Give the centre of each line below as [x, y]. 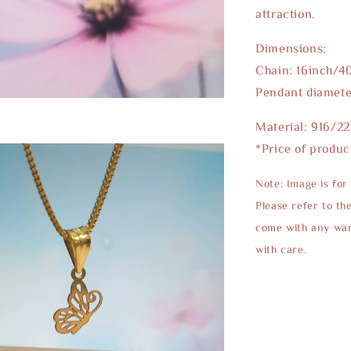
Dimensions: [293, 47]
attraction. [286, 13]
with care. [283, 249]
